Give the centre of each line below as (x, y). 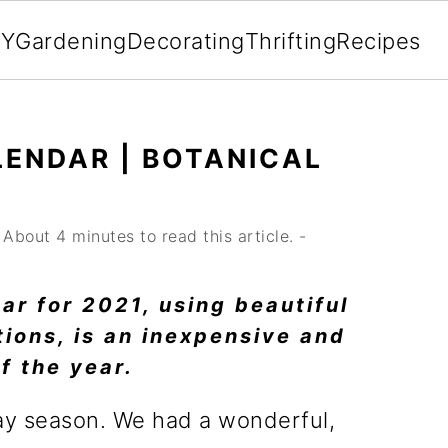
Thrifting (290, 41)
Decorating (185, 41)
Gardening (71, 41)
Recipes (378, 41)
